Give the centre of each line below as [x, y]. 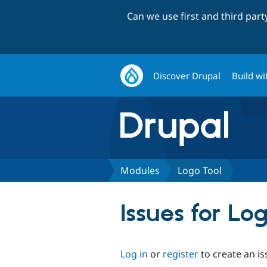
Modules [140, 170]
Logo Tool [200, 170]
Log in [134, 254]
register [181, 254]
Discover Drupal [187, 75]
